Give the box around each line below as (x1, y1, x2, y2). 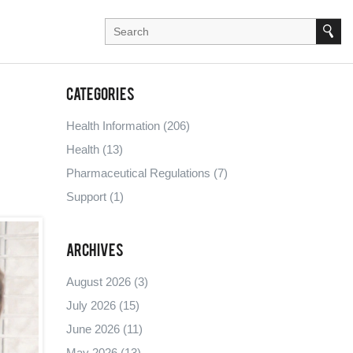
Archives (65, 243, 124, 259)
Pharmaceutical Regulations (65, 165, 214, 180)
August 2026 (65, 274, 134, 288)
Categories (65, 88, 135, 103)
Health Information (65, 118, 163, 132)
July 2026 (65, 298, 119, 312)
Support (65, 189, 110, 203)
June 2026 (65, 321, 123, 336)
